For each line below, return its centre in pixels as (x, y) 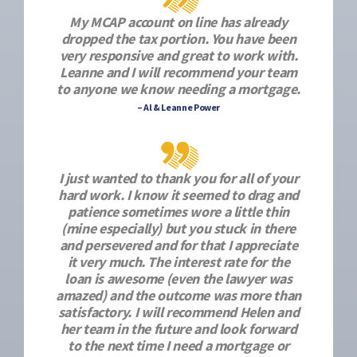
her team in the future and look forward (178, 329)
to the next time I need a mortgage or (178, 345)
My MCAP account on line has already (178, 22)
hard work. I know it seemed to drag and (178, 195)
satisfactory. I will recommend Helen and (178, 312)
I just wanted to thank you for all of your (178, 178)
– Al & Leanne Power (178, 107)
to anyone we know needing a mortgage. (178, 89)
